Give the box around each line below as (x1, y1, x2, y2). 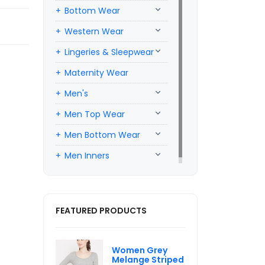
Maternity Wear (64, 67, 128, 79)
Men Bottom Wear (64, 129, 140, 141)
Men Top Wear (64, 108, 125, 120)
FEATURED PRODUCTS (56, 205, 147, 216)
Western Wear (64, 25, 124, 37)
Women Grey (112, 244, 167, 256)
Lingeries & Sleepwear (64, 46, 154, 58)
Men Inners (64, 150, 109, 161)
